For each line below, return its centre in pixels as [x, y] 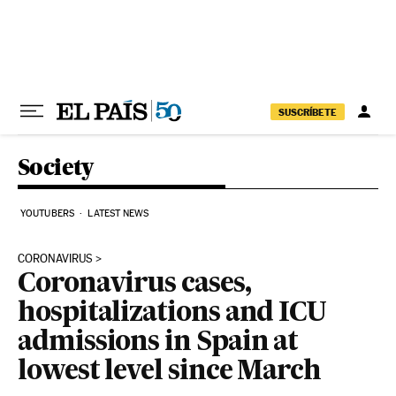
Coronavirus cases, [134, 285]
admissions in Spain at [158, 343]
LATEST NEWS [118, 213]
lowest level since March [170, 372]
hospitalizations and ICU [172, 314]
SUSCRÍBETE [308, 112]
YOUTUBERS [47, 213]
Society [56, 167]
